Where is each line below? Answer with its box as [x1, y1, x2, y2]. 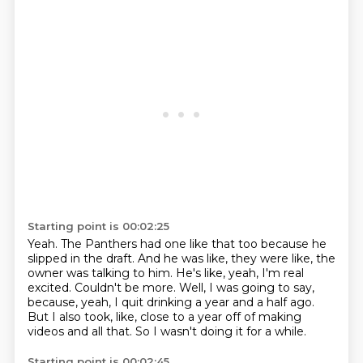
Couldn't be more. [74, 280, 179, 295]
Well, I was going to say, [178, 280, 314, 295]
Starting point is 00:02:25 [27, 220, 169, 233]
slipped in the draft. [27, 251, 138, 266]
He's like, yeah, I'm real [175, 266, 304, 280]
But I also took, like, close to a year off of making [27, 310, 301, 324]
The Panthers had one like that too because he [60, 237, 327, 251]
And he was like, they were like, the [137, 251, 335, 266]
